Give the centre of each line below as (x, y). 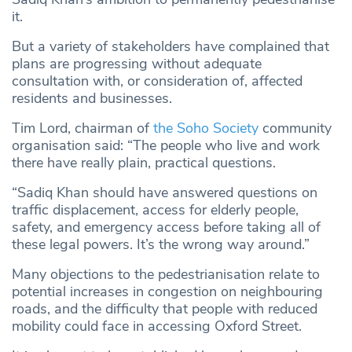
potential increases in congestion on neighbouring (167, 292)
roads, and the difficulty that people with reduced (165, 309)
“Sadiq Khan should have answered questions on (165, 193)
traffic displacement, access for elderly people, (155, 210)
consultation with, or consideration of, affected (157, 81)
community (295, 128)
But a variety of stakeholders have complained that (170, 47)
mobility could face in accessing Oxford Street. (157, 326)
